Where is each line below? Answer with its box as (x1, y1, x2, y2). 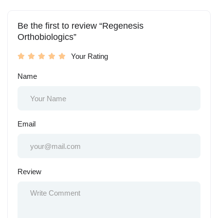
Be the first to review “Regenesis (18, 21, 144, 31)
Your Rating (71, 52, 108, 61)
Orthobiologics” (18, 32, 76, 42)
